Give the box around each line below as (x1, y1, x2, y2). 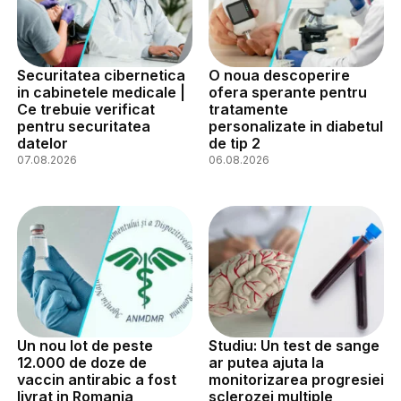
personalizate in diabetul (208, 116, 383, 135)
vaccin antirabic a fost (17, 370, 176, 388)
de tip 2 (208, 133, 260, 152)
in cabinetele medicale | (17, 82, 185, 101)
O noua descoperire (208, 65, 350, 84)
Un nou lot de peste (17, 336, 153, 354)
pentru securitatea (17, 116, 150, 135)
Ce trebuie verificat (17, 99, 155, 118)
